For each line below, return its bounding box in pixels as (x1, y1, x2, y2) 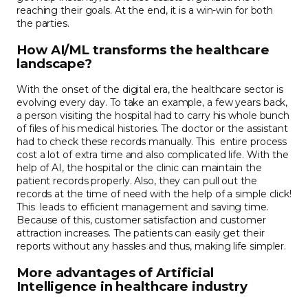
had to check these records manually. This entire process (16, 135, 287, 148)
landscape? (16, 55, 93, 71)
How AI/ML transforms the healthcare (16, 41, 269, 58)
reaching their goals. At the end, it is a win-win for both (16, 4, 274, 17)
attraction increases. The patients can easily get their (16, 227, 265, 240)
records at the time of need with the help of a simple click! (16, 188, 291, 201)
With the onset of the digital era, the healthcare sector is (16, 83, 284, 96)
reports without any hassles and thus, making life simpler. (16, 240, 287, 253)
